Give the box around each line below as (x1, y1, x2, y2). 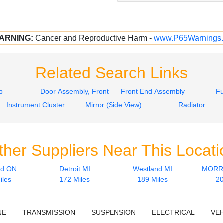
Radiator (178, 100, 205, 109)
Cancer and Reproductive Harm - (35, 33, 154, 42)
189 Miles (137, 175, 168, 183)
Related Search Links (35, 63, 188, 82)
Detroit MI (59, 164, 90, 173)
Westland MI (133, 164, 172, 173)
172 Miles (59, 175, 90, 183)
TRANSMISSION (22, 208, 75, 216)
